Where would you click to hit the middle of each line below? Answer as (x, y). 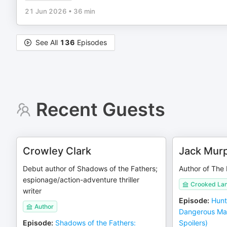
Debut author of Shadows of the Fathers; (90, 168)
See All (48, 42)
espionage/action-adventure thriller (81, 180)
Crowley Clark (57, 151)
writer (32, 191)
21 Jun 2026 (46, 11)
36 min (84, 11)
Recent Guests (100, 109)
